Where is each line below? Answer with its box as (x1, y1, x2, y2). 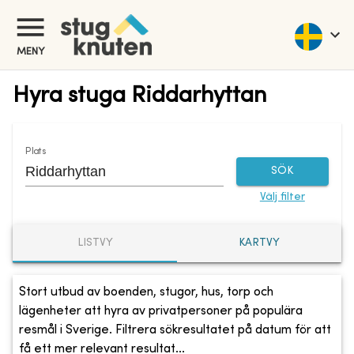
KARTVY (239, 238, 280, 249)
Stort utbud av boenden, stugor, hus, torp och (19, 285, 273, 299)
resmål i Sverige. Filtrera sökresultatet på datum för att (19, 323, 331, 337)
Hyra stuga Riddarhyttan (13, 85, 266, 107)
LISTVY (77, 238, 113, 249)
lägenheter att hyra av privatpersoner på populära (19, 304, 303, 318)
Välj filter (259, 191, 305, 202)
